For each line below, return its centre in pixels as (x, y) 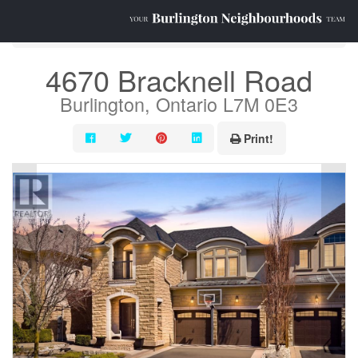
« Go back (52, 32)
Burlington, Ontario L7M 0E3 (179, 104)
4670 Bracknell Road (179, 80)
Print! (258, 138)
